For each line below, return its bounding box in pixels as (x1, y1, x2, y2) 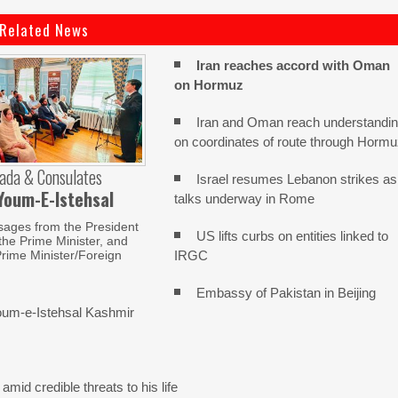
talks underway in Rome (174, 191, 315, 206)
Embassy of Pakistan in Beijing (196, 285, 377, 300)
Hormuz (194, 77, 244, 92)
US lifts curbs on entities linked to (196, 228, 389, 243)
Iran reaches (196, 58, 274, 73)
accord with (276, 58, 350, 73)
